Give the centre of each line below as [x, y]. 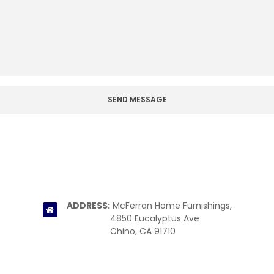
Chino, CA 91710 [143, 231]
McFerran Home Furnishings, [171, 206]
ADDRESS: [88, 206]
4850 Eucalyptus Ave [154, 219]
